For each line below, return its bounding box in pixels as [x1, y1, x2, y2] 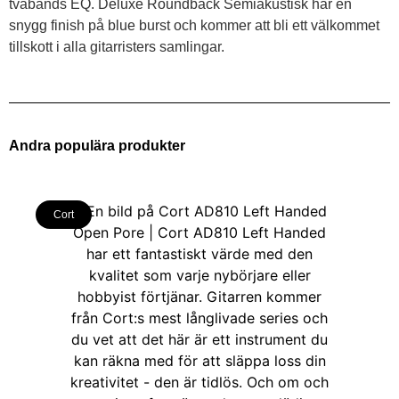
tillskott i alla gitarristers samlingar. [9, 39, 224, 55]
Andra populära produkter [9, 137, 185, 153]
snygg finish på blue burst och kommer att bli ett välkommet [9, 18, 379, 34]
